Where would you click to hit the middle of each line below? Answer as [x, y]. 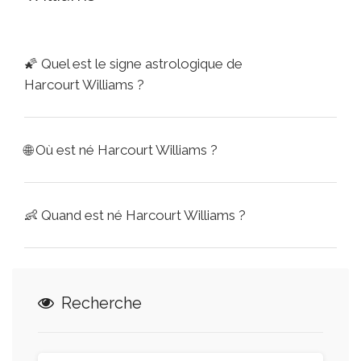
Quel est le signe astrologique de [142, 64]
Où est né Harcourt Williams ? [127, 150]
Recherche [100, 303]
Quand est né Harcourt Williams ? [143, 215]
